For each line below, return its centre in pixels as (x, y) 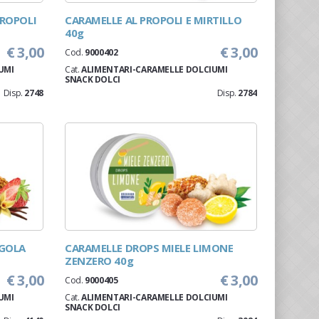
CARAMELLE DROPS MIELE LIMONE (149, 248)
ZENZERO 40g (99, 261)
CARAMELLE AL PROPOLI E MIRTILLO (153, 20)
